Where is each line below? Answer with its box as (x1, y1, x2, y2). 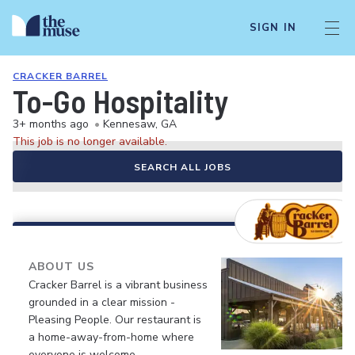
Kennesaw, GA (103, 116, 177, 132)
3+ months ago (13, 116, 89, 132)
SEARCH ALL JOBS (133, 161, 231, 174)
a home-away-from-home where (29, 330, 194, 345)
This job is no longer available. (13, 134, 167, 149)
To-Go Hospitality (13, 82, 228, 120)
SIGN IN (249, 21, 296, 35)
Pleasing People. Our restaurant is (29, 312, 201, 327)
